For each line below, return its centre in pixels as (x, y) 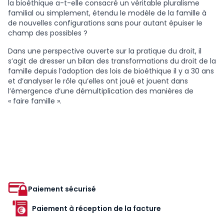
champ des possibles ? (48, 33)
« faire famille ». (35, 101)
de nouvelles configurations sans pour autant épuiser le (105, 23)
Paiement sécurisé (62, 189)
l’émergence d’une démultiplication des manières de (101, 91)
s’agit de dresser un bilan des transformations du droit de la (112, 61)
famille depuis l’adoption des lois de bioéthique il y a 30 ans (111, 71)
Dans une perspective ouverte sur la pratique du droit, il (105, 51)
